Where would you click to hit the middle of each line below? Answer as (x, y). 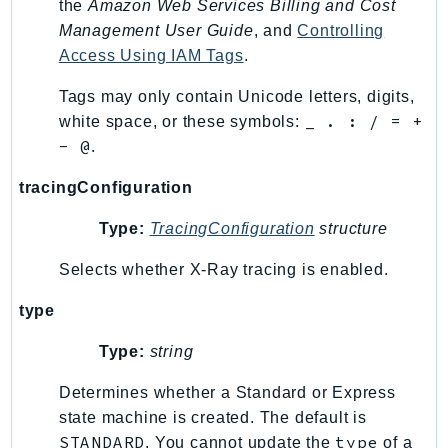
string (171, 351)
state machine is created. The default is (212, 417)
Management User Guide (156, 30)
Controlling (341, 30)
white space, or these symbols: (181, 121)
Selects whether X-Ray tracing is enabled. (223, 269)
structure (351, 228)
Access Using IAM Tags (151, 55)
